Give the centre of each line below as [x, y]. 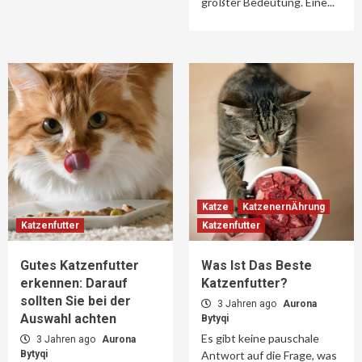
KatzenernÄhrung [284, 207]
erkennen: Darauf [74, 283]
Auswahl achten [68, 319]
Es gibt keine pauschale [260, 338]
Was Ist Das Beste [257, 265]
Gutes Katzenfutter [80, 265]
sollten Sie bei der [76, 301]
